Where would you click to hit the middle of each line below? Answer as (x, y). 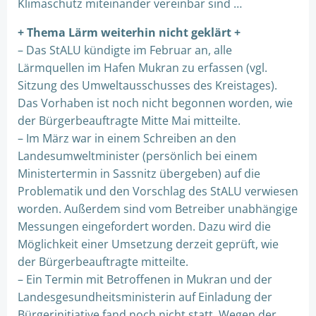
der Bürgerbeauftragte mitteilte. (103, 262)
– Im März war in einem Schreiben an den (127, 138)
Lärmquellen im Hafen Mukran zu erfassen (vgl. (142, 68)
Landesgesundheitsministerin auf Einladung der (145, 297)
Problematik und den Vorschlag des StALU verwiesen (158, 191)
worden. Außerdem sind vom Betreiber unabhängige (158, 209)
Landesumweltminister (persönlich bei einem (138, 156)
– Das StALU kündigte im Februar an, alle (125, 50)
